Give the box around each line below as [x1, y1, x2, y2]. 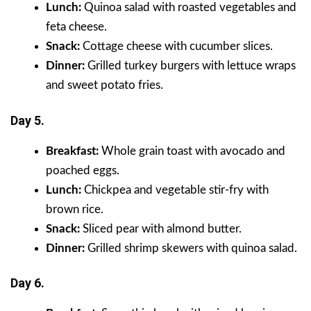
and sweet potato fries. [46, 79, 163, 92]
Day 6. [10, 276, 44, 291]
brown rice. [46, 203, 103, 215]
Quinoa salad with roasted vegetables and [84, 1, 296, 14]
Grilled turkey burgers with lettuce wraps [87, 60, 296, 72]
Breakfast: [46, 144, 99, 157]
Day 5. [10, 112, 44, 128]
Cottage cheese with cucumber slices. [83, 40, 273, 53]
